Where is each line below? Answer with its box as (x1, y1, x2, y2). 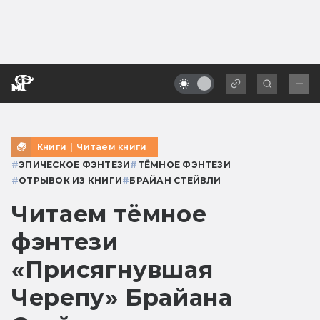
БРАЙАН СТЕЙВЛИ (129, 174, 221, 186)
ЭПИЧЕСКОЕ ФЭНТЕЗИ (19, 159, 131, 170)
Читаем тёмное (11, 199, 207, 228)
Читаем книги (76, 141, 147, 152)
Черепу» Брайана (11, 283, 233, 311)
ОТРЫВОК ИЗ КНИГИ (19, 174, 123, 186)
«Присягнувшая (11, 255, 214, 284)
